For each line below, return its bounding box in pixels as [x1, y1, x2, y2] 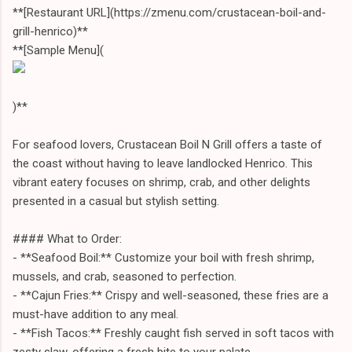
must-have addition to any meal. [13, 306, 178, 321]
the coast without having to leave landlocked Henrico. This [13, 156, 313, 170]
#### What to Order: [13, 231, 122, 246]
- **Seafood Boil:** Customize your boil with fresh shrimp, [13, 250, 314, 265]
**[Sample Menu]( [13, 42, 104, 57]
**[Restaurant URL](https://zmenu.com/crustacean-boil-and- [13, 5, 326, 20]
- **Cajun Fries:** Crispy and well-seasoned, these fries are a [13, 288, 328, 302]
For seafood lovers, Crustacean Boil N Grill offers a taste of [13, 137, 322, 152]
